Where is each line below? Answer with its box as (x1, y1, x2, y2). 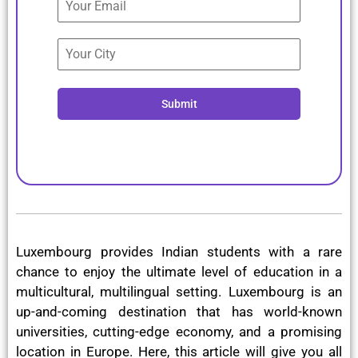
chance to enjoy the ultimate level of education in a (16, 263, 342, 280)
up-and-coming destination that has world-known (16, 303, 342, 320)
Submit (161, 97, 197, 110)
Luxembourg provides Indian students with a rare (16, 243, 342, 260)
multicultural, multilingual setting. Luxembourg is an (16, 283, 342, 300)
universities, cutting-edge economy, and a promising (16, 323, 342, 340)
